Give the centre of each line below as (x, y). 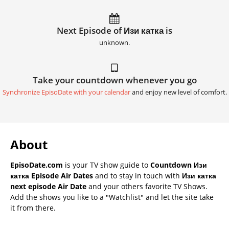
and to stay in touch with (138, 176)
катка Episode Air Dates (52, 176)
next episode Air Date (48, 187)
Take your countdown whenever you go (114, 80)
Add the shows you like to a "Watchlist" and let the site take (112, 197)
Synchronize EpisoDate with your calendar (66, 93)
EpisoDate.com (37, 165)
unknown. (114, 43)
